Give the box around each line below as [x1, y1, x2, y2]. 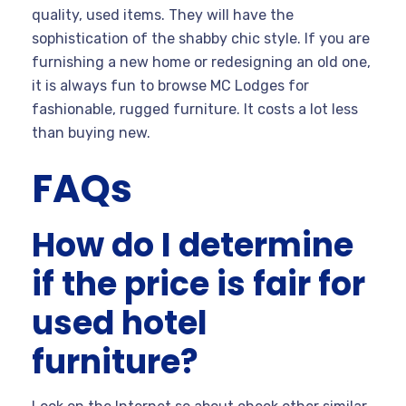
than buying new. [32, 123, 150, 141]
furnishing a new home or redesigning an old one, [32, 53, 371, 71]
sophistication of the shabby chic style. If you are [32, 29, 370, 47]
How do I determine [32, 221, 353, 268]
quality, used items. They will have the [32, 5, 294, 24]
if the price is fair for [32, 260, 365, 307]
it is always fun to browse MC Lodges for [32, 76, 309, 94]
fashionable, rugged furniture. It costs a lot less [32, 100, 358, 118]
